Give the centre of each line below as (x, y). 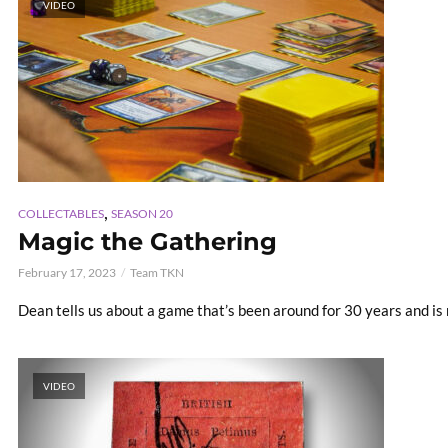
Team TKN (157, 273)
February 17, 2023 (67, 273)
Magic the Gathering (147, 242)
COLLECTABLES (61, 214)
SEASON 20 (142, 214)
